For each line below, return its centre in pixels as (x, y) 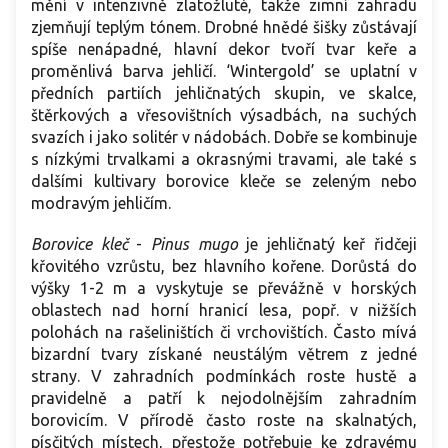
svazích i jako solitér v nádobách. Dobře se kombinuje (224, 137)
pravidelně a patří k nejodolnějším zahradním (224, 398)
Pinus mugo (194, 244)
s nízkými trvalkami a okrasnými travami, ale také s (224, 159)
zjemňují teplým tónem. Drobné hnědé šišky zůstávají (224, 27)
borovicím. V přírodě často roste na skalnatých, (224, 420)
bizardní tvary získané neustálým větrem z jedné (224, 354)
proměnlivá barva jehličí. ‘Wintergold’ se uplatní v (224, 71)
